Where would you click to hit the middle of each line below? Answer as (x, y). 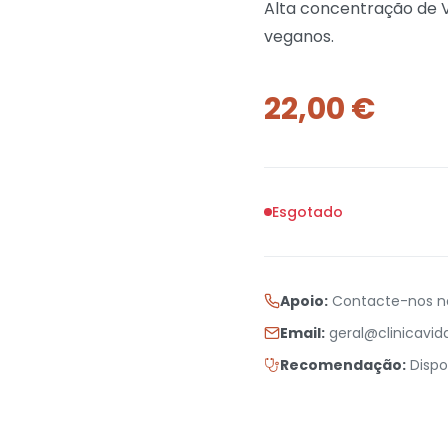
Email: (302, 333)
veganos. (299, 36)
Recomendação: (343, 365)
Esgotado (307, 212)
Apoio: (304, 301)
